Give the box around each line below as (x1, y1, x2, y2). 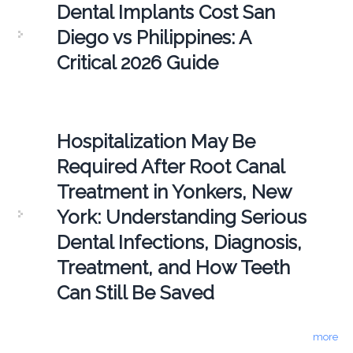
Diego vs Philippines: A (56, 26, 251, 50)
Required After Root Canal (56, 155, 284, 179)
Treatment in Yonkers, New (56, 180, 292, 204)
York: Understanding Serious (56, 206, 307, 229)
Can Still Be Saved (56, 281, 214, 305)
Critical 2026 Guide (56, 51, 218, 75)
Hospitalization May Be (56, 130, 255, 154)
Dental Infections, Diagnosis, (56, 231, 302, 255)
